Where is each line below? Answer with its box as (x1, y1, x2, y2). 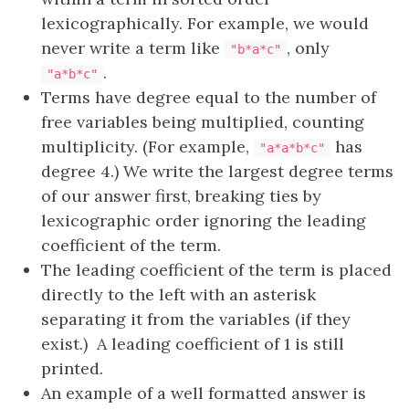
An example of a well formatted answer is (41, 383, 366, 404)
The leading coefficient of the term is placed (41, 259, 392, 280)
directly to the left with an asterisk (41, 284, 316, 305)
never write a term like (41, 37, 225, 58)
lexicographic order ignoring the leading (41, 210, 366, 231)
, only (287, 37, 330, 58)
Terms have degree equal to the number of (41, 87, 376, 108)
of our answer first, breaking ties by (41, 185, 321, 206)
